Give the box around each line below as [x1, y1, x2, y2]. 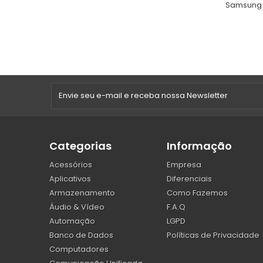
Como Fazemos [167, 187, 228, 198]
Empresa [167, 159, 201, 170]
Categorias [49, 138, 112, 153]
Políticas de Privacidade [167, 229, 259, 241]
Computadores [49, 243, 109, 255]
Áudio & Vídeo [49, 201, 104, 213]
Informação [167, 138, 232, 153]
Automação [49, 215, 95, 227]
